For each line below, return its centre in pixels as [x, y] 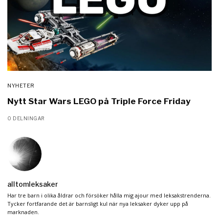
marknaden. [23, 212]
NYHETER [21, 85]
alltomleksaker [33, 184]
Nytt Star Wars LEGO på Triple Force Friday [99, 101]
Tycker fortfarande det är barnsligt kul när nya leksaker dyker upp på [98, 203]
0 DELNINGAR [26, 118]
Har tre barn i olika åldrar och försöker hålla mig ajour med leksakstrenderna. [109, 195]
